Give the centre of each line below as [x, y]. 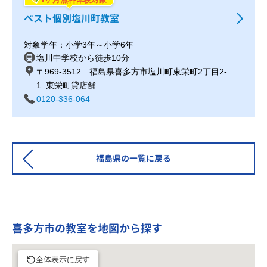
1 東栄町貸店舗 [66, 85]
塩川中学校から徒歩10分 [83, 58]
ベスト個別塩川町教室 [72, 18]
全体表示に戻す [63, 259]
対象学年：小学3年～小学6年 [79, 44]
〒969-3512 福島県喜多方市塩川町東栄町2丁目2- [132, 71]
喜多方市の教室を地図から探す [87, 228]
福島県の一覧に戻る [133, 158]
